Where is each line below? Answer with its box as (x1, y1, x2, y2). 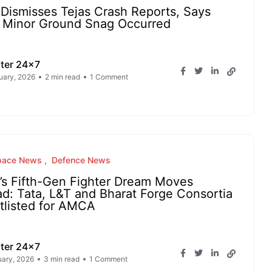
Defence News (52, 155, 110, 165)
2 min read (45, 72, 80, 81)
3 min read (44, 254, 80, 263)
